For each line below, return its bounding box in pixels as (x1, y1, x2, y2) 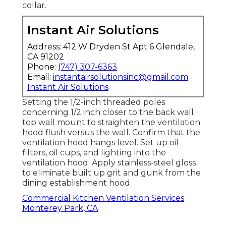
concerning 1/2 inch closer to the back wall (22, 107, 194, 118)
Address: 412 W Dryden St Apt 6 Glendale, (27, 42, 195, 52)
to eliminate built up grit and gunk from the (22, 168, 201, 178)
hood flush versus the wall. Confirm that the (22, 128, 200, 138)
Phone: (27, 62, 58, 72)
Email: (27, 72, 53, 82)
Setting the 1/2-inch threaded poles (22, 97, 165, 107)
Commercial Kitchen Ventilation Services (22, 193, 184, 203)
